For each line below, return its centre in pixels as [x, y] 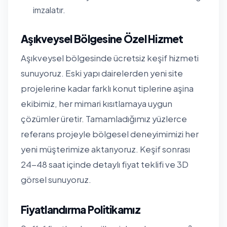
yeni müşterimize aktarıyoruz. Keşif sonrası [105, 149]
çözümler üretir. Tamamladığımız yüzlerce [104, 119]
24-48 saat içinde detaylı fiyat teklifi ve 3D [105, 164]
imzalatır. [49, 10]
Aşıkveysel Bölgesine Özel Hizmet [102, 39]
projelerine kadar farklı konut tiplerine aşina [107, 88]
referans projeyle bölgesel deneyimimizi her [110, 134]
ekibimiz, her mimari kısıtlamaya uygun [97, 103]
